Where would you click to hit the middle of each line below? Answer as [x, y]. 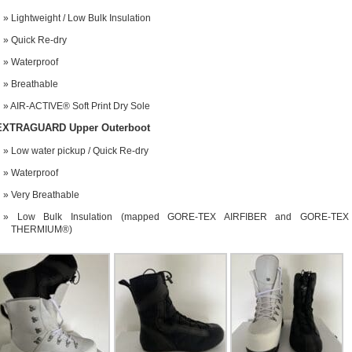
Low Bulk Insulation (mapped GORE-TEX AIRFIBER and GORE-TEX [183, 216]
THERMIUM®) [42, 229]
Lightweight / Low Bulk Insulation [81, 18]
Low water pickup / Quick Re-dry [80, 150]
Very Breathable [45, 194]
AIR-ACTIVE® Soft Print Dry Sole [80, 106]
